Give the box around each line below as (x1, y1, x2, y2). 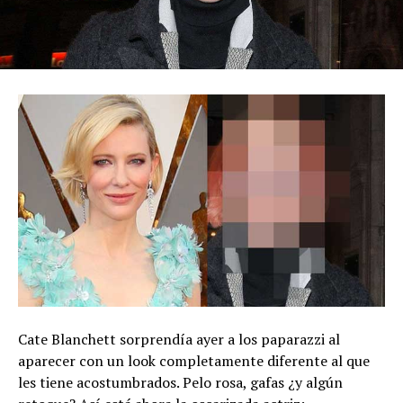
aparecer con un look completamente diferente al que (18, 350, 370, 371)
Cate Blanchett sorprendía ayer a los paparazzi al (18, 328, 340, 349)
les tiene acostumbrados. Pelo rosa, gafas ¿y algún (18, 372, 343, 392)
